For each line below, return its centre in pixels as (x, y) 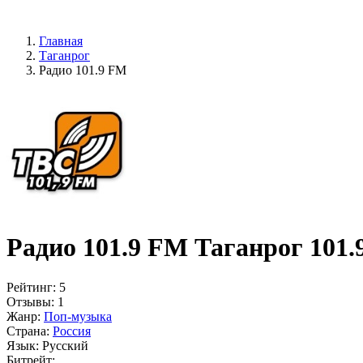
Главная (61, 41)
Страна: (28, 331)
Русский (65, 345)
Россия (72, 331)
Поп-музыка (78, 316)
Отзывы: (30, 301)
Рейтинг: (31, 287)
